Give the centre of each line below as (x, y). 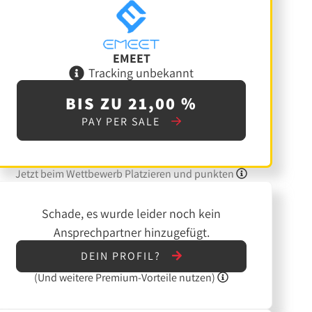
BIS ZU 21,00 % (132, 103)
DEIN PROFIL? (122, 256)
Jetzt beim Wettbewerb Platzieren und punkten (126, 174)
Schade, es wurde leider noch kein (132, 214)
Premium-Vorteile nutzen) (156, 277)
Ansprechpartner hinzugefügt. (131, 233)
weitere (77, 277)
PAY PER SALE (122, 122)
